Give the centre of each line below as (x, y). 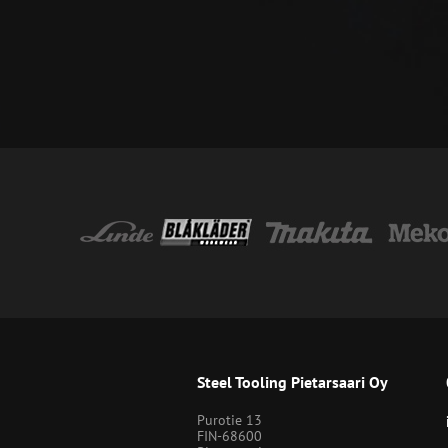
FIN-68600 (229, 435)
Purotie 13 (229, 419)
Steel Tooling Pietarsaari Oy (292, 381)
